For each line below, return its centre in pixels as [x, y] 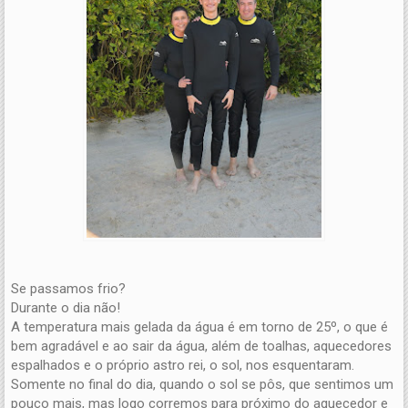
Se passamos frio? [68, 288]
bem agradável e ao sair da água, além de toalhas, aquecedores [201, 346]
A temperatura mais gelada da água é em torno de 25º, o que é [199, 326]
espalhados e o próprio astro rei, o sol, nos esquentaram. [183, 365]
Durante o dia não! [67, 307]
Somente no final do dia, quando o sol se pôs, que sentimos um [202, 384]
